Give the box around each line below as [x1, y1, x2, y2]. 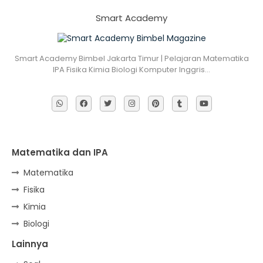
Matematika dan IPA [12, 146, 108, 159]
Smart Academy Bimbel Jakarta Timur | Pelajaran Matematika [14, 52, 249, 64]
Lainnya [12, 237, 48, 250]
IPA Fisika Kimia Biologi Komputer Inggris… [53, 63, 210, 75]
